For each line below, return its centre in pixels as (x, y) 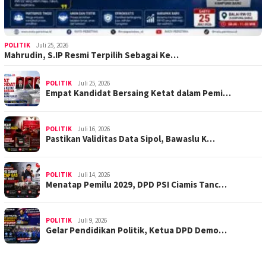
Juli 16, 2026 (94, 129)
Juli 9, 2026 (92, 221)
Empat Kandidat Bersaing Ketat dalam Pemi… (138, 93)
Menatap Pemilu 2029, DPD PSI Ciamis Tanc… (136, 185)
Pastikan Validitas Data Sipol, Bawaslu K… (130, 139)
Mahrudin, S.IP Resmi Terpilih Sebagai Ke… (91, 55)
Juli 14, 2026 (94, 175)
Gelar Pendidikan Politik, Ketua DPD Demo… (136, 230)
